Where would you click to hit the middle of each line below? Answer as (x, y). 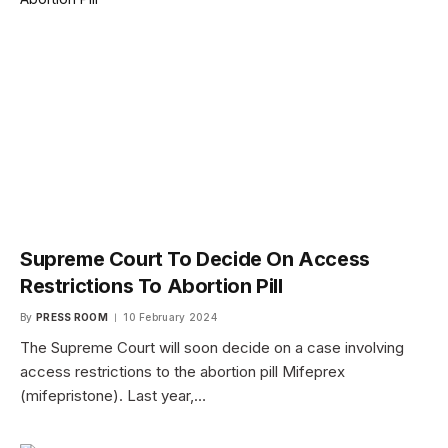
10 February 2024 (170, 317)
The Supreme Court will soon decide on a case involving (212, 348)
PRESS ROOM (71, 317)
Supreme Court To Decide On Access (195, 259)
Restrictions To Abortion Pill (151, 286)
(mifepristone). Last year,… (113, 396)
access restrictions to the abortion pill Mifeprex (182, 372)
